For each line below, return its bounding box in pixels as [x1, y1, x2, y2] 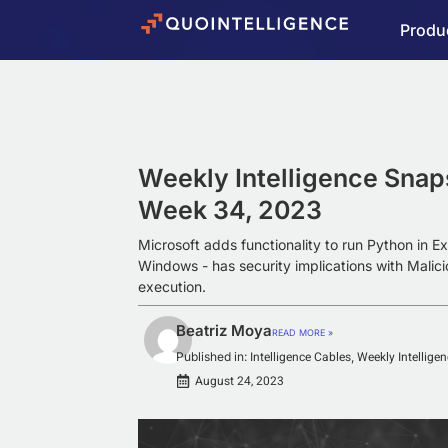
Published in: [175, 349, 247, 364]
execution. [138, 278, 206, 295]
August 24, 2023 [194, 372, 284, 390]
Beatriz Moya [175, 321, 272, 340]
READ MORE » [271, 327, 333, 338]
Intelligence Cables [249, 348, 351, 366]
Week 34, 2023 [138, 195, 322, 225]
